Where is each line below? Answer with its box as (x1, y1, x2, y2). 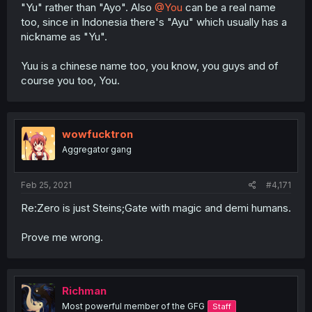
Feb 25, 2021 (21, 180, 72, 190)
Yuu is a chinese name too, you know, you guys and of (21, 58, 279, 72)
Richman (62, 284, 107, 297)
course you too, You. (21, 73, 120, 87)
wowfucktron (62, 127, 133, 141)
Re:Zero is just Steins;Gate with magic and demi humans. (21, 201, 291, 214)
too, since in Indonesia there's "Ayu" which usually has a (21, 15, 287, 29)
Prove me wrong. (21, 231, 103, 244)
